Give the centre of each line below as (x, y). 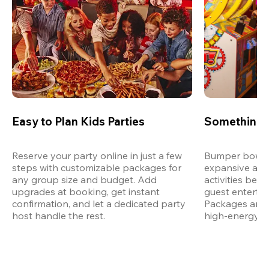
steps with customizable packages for (97, 167)
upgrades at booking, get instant (86, 191)
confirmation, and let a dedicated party (99, 203)
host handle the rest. (59, 215)
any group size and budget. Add (84, 179)
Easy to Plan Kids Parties (78, 121)
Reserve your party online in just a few (97, 155)
